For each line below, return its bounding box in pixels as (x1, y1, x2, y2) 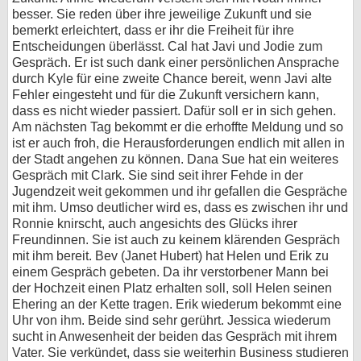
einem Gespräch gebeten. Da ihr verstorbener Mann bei (12, 265, 329, 280)
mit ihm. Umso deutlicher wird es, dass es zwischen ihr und (12, 201, 348, 215)
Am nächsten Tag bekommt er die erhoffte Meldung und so (12, 120, 343, 135)
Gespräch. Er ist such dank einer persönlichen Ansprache (12, 56, 339, 70)
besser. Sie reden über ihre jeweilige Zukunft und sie (12, 7, 312, 22)
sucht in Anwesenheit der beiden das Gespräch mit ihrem (12, 330, 337, 344)
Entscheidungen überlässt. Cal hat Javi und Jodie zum (12, 39, 322, 54)
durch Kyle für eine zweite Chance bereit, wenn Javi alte (12, 72, 332, 86)
